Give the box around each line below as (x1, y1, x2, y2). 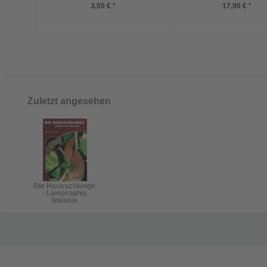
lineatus (51, 195, 78, 204)
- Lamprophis (42, 188, 87, 197)
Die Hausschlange (33, 181, 96, 190)
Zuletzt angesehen (27, 95, 111, 106)
